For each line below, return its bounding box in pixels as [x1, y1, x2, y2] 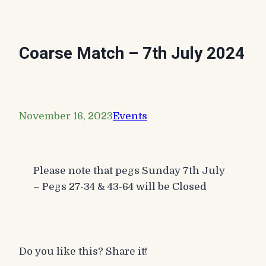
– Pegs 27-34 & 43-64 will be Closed [33, 181, 207, 193]
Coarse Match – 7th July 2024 [19, 43, 245, 63]
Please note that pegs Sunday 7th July [33, 165, 225, 177]
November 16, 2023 [19, 110, 113, 122]
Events [113, 110, 147, 122]
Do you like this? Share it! [19, 246, 147, 258]
